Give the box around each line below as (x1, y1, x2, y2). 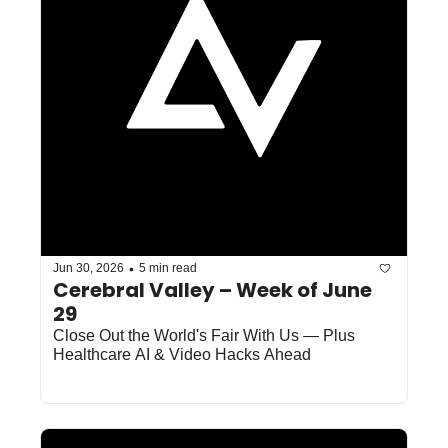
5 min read (139, 261, 197, 276)
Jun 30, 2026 (53, 261, 124, 276)
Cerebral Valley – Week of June (53, 275, 372, 304)
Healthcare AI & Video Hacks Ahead (53, 345, 311, 363)
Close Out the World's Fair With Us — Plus (53, 326, 355, 344)
